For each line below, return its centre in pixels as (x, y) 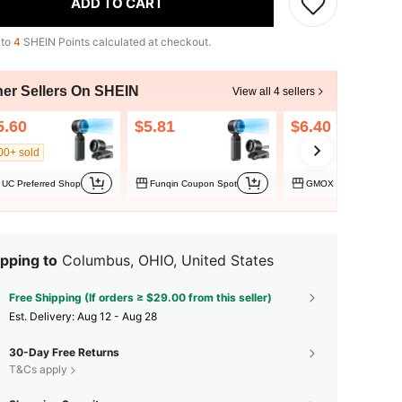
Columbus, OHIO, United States (168, 261)
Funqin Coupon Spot (193, 183)
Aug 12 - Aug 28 (117, 317)
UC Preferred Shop (41, 183)
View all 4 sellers (274, 92)
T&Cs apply (38, 370)
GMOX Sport (332, 183)
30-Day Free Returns (64, 353)
